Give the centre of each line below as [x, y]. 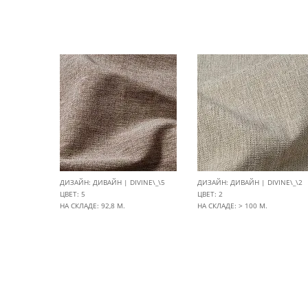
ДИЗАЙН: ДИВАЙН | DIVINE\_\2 [250, 182]
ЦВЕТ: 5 [73, 194]
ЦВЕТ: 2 [210, 194]
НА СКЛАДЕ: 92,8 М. [92, 206]
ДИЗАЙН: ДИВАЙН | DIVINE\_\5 [112, 182]
